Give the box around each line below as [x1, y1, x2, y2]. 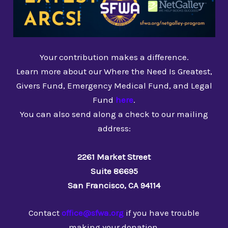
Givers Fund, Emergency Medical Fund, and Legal [16, 80, 212, 91]
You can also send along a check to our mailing [20, 109, 208, 120]
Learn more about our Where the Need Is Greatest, [16, 66, 212, 77]
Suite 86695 [90, 166, 138, 177]
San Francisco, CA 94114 [68, 180, 160, 191]
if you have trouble [124, 207, 199, 218]
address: [97, 123, 131, 134]
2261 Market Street [77, 152, 151, 162]
